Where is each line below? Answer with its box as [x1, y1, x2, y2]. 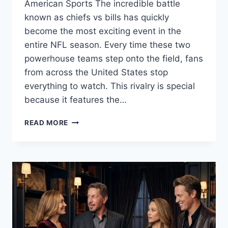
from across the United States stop [24, 67, 168, 78]
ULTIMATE [68, 159, 105, 167]
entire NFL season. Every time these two [24, 40, 190, 50]
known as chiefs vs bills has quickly [24, 12, 169, 23]
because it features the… [24, 95, 127, 105]
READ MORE [24, 119, 69, 127]
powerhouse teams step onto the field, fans [24, 53, 203, 64]
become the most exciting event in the [24, 26, 181, 37]
